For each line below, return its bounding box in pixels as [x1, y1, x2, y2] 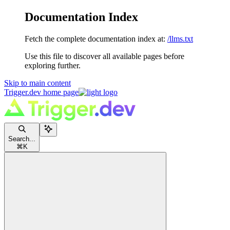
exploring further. [25, 61, 81, 70]
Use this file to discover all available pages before [25, 51, 184, 61]
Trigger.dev [4, 87, 41, 97]
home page [41, 87, 79, 97]
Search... [8, 135, 35, 143]
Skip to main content [4, 78, 71, 87]
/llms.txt [167, 34, 193, 43]
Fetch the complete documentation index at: [25, 34, 165, 43]
